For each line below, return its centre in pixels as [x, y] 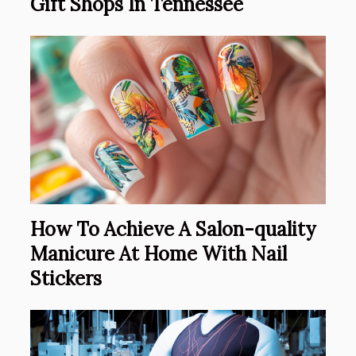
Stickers [66, 279]
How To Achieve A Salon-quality [173, 230]
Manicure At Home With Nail [159, 254]
